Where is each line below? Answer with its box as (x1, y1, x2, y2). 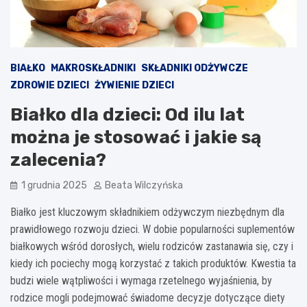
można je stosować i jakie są (10, 126, 261, 148)
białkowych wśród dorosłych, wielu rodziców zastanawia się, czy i (10, 239, 293, 253)
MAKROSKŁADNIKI (51, 62, 136, 74)
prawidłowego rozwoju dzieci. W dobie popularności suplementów (10, 222, 295, 236)
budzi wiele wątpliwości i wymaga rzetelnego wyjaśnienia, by (10, 273, 272, 287)
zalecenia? (10, 149, 106, 171)
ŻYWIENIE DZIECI (95, 79, 174, 91)
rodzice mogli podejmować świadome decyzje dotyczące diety (10, 291, 285, 304)
